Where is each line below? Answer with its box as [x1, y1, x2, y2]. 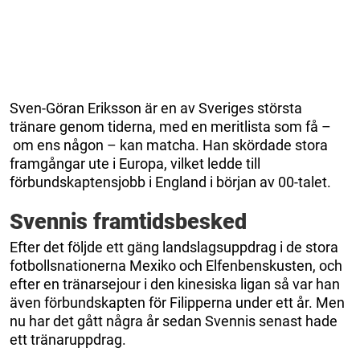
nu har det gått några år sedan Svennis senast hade [10, 312, 337, 329]
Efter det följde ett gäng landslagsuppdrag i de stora [10, 238, 338, 256]
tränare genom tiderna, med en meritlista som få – [10, 117, 331, 135]
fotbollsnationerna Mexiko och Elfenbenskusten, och [10, 256, 342, 274]
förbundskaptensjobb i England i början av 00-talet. [10, 173, 331, 190]
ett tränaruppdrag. [10, 330, 126, 348]
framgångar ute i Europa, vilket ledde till [10, 154, 260, 172]
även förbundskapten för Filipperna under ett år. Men [10, 293, 345, 311]
